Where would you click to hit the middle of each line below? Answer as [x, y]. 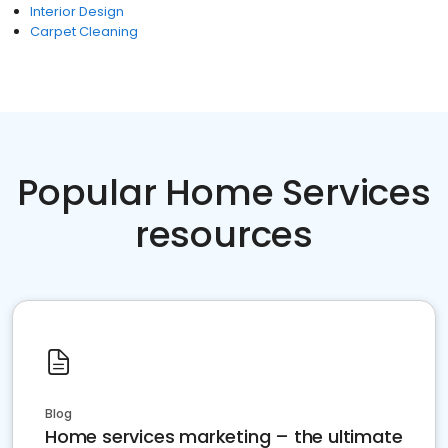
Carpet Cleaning [84, 31]
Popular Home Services [224, 192]
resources [224, 234]
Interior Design [77, 11]
